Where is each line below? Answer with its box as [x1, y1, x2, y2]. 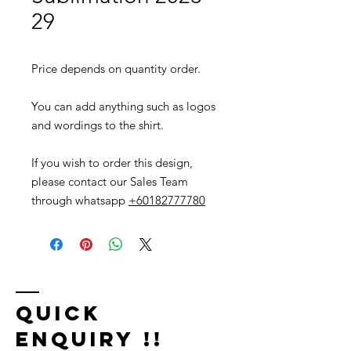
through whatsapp [31, 193, 128, 208]
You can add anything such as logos [31, 99, 215, 114]
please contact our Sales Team [31, 174, 188, 189]
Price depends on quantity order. [31, 61, 201, 76]
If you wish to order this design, [31, 155, 193, 170]
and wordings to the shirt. [31, 118, 164, 132]
